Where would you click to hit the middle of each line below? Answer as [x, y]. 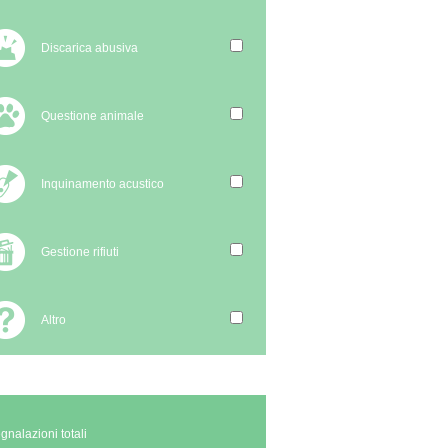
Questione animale [92, 116]
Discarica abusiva [89, 48]
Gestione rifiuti [80, 252]
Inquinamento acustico [102, 184]
